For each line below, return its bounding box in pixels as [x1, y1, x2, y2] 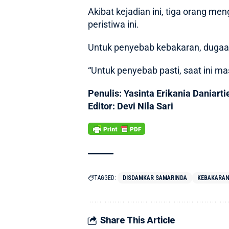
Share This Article [100, 215, 175, 226]
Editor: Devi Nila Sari [88, 100, 173, 111]
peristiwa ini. [88, 18, 139, 30]
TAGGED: [94, 174, 116, 181]
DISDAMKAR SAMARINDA [123, 174, 187, 181]
